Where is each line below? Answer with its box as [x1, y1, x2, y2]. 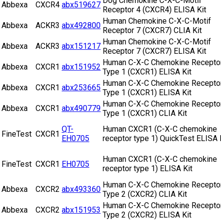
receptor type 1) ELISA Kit [103, 164, 192, 174]
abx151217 [62, 41, 101, 51]
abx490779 [62, 104, 101, 113]
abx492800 [62, 21, 101, 31]
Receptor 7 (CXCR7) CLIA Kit [103, 26, 202, 36]
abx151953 [62, 205, 101, 215]
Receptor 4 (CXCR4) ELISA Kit [103, 5, 206, 15]
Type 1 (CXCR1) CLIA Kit [103, 109, 187, 118]
